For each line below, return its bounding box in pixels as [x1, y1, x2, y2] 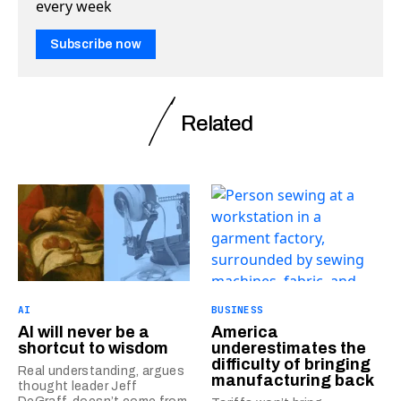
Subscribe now [50, 38, 141, 51]
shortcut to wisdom [18, 339, 168, 357]
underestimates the [211, 339, 366, 357]
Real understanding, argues [18, 364, 185, 378]
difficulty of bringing [211, 355, 371, 373]
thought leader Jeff [18, 380, 138, 393]
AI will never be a [18, 323, 149, 341]
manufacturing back [211, 371, 374, 389]
